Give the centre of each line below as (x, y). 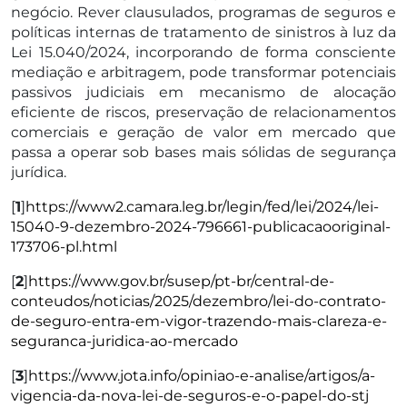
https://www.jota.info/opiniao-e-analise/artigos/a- (202, 375)
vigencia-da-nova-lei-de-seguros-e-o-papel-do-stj (190, 395)
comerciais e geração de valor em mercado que (203, 132)
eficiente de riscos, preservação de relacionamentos (203, 112)
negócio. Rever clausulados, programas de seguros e (203, 12)
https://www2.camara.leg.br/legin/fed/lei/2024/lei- (202, 206)
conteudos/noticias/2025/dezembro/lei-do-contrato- (199, 301)
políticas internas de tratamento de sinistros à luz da (203, 32)
